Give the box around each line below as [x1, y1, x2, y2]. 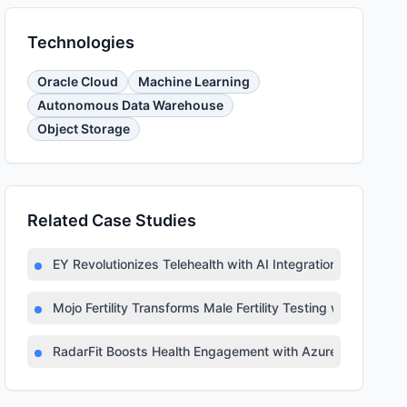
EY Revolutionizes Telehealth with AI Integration [53, 256, 338, 272]
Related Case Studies [27, 211, 197, 230]
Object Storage [37, 121, 131, 136]
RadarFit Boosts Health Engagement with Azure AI [53, 343, 354, 359]
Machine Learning [138, 74, 251, 89]
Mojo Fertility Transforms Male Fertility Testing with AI [53, 300, 373, 315]
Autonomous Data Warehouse [37, 97, 224, 113]
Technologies [27, 33, 135, 52]
